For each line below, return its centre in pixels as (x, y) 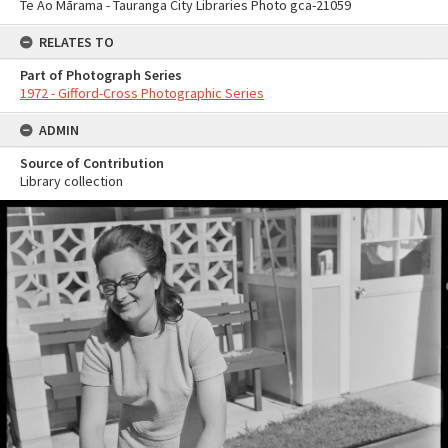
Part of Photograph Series (101, 75)
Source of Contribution (92, 163)
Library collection (71, 181)
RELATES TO (76, 42)
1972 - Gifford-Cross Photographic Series (142, 93)
